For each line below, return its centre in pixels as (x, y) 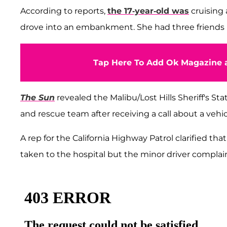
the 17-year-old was (148, 11)
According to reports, (64, 11)
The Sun (37, 97)
